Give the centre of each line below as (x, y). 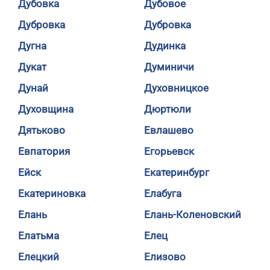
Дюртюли (168, 109)
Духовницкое (176, 88)
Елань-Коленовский (193, 215)
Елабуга (163, 193)
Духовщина (46, 109)
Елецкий (39, 257)
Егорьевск (169, 151)
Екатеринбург (177, 172)
